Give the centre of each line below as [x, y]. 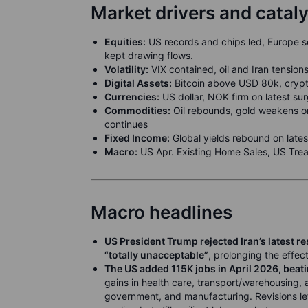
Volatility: [126, 69]
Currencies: [132, 97]
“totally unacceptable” [156, 255]
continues [126, 124]
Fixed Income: [137, 138]
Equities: [125, 42]
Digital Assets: [138, 83]
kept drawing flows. [149, 55]
